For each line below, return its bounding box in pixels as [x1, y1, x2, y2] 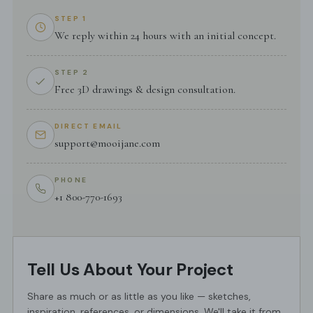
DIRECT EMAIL [54, 122, 123, 131]
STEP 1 [54, 14, 87, 24]
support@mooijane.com [54, 136, 160, 151]
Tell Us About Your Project [27, 259, 233, 281]
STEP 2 [54, 68, 89, 78]
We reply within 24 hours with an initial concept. [54, 29, 276, 43]
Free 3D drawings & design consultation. [54, 82, 235, 97]
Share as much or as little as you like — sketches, [27, 290, 251, 303]
